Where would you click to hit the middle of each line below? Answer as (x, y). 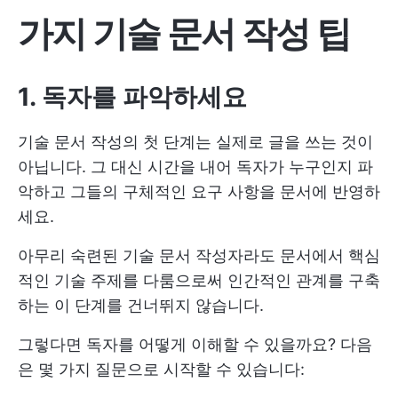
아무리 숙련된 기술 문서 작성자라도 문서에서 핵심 (199, 255)
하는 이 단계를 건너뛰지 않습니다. (141, 305)
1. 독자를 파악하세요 (132, 97)
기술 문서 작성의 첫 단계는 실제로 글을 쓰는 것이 (195, 142)
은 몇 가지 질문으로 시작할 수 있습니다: (161, 369)
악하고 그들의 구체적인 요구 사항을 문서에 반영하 (199, 191)
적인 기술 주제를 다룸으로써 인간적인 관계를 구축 (199, 280)
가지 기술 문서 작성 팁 (184, 33)
